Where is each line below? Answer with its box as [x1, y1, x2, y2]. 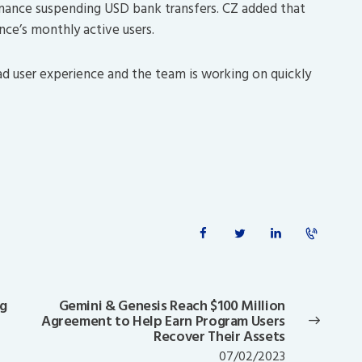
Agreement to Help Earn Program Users [40, 309, 285, 334]
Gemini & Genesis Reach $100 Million [58, 294, 285, 318]
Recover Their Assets [154, 325, 285, 349]
